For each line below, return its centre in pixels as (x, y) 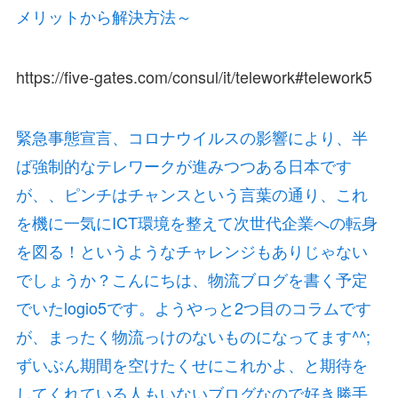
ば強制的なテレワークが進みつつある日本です (183, 166)
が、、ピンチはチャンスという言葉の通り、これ (191, 194)
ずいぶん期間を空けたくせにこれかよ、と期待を (191, 365)
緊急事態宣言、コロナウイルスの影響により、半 (191, 137)
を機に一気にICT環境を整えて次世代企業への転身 (196, 223)
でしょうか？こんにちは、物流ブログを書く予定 (191, 279)
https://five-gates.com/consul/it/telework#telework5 (194, 77)
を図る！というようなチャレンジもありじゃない (191, 251)
